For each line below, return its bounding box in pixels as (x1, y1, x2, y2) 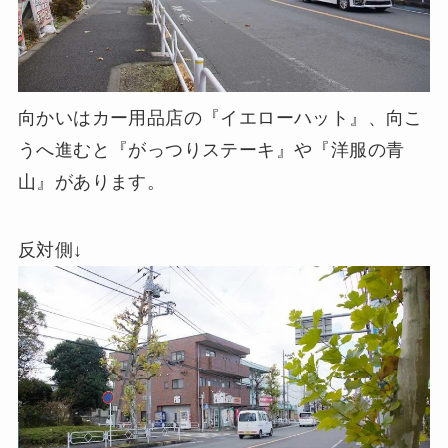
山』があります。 (17, 172, 166, 193)
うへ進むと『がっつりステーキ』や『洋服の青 (17, 140, 405, 161)
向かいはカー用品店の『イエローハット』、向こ (17, 108, 423, 129)
